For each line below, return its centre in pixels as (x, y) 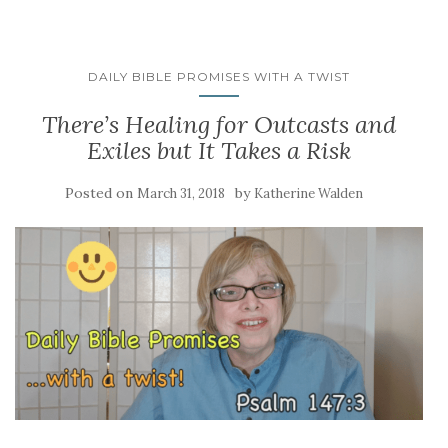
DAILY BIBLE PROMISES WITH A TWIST (219, 76)
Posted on (101, 193)
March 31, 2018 (181, 193)
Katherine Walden (308, 193)
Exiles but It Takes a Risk (219, 150)
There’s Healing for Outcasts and (219, 124)
